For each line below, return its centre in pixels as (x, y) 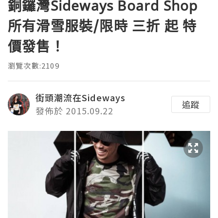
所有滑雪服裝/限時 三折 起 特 (102, 26)
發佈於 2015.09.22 (74, 111)
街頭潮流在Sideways (81, 98)
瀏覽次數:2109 (34, 66)
